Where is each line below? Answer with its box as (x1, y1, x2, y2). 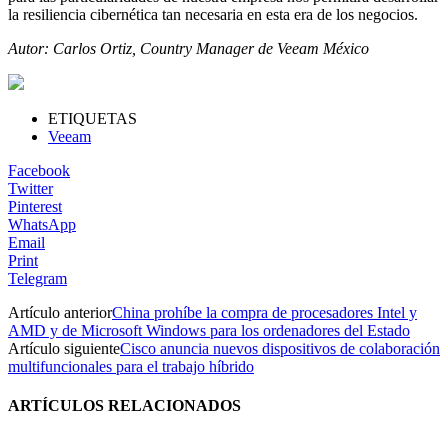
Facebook (8, 161, 70, 179)
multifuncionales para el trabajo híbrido (8, 357, 254, 375)
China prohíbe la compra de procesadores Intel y (112, 303, 417, 321)
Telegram (8, 269, 67, 287)
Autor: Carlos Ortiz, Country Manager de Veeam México (8, 39, 369, 57)
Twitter (8, 179, 53, 197)
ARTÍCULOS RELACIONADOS (8, 397, 241, 415)
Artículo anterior (8, 303, 112, 321)
